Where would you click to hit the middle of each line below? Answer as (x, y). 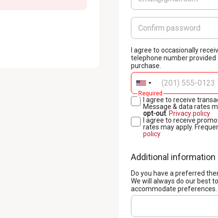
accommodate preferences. (174, 189)
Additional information (173, 157)
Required (150, 93)
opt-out (154, 113)
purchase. (146, 66)
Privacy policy (190, 113)
